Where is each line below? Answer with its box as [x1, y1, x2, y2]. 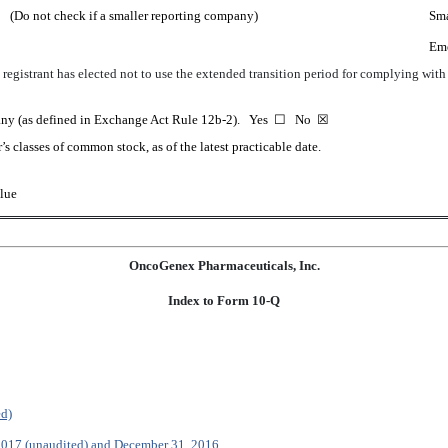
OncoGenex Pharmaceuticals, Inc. [128, 258, 320, 274]
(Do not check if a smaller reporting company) [10, 7, 258, 23]
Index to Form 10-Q [168, 293, 280, 309]
